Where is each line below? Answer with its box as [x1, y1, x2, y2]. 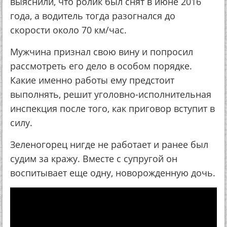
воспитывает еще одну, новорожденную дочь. [10, 167, 215, 179]
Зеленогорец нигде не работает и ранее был [10, 138, 208, 150]
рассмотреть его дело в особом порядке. [10, 60, 192, 72]
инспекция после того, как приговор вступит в [10, 102, 215, 115]
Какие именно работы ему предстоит [10, 74, 174, 86]
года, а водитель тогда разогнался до [10, 10, 175, 22]
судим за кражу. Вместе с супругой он [10, 153, 177, 165]
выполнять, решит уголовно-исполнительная [10, 88, 211, 100]
